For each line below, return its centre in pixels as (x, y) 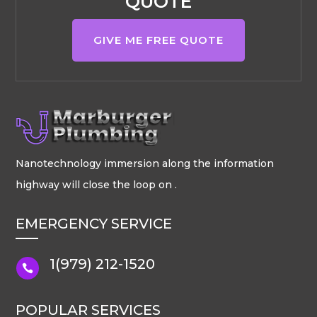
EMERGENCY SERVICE (94, 223)
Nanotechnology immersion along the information (145, 163)
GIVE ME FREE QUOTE (158, 40)
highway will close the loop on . (97, 184)
